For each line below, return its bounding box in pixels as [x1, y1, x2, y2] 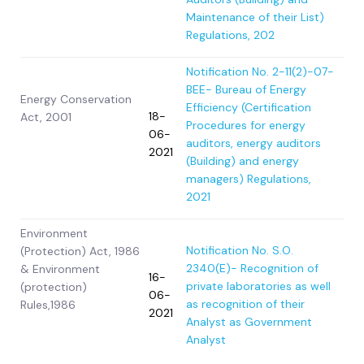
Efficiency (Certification [186, 100, 311, 115]
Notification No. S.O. [186, 243, 293, 258]
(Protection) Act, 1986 [20, 244, 140, 259]
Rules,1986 [20, 297, 76, 313]
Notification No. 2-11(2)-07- [186, 64, 334, 80]
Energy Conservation [20, 92, 132, 107]
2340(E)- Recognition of [186, 261, 318, 276]
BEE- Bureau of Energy [186, 82, 306, 97]
